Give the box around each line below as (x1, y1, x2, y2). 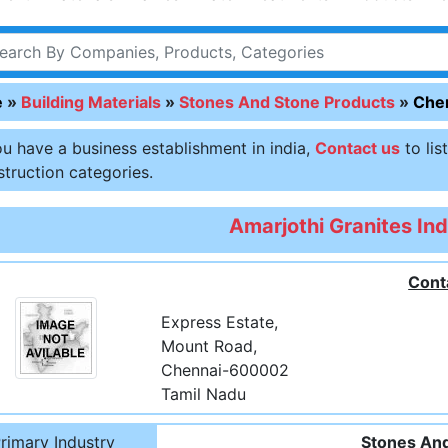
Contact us (314, 138, 400, 158)
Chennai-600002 (161, 360, 290, 380)
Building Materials (20, 92, 161, 112)
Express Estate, (161, 312, 279, 332)
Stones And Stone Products (178, 92, 395, 112)
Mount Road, (161, 336, 258, 356)
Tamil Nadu (161, 384, 247, 404)
